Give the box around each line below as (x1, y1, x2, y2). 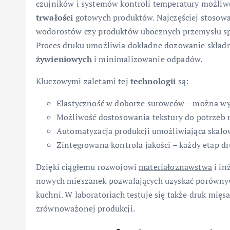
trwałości (36, 12, 73, 24)
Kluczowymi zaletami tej (36, 75, 130, 87)
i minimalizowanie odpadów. (91, 53, 203, 65)
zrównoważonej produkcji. (36, 203, 135, 215)
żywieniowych (36, 53, 92, 65)
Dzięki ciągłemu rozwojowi (36, 161, 139, 173)
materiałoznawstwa (139, 161, 212, 173)
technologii (130, 75, 176, 87)
